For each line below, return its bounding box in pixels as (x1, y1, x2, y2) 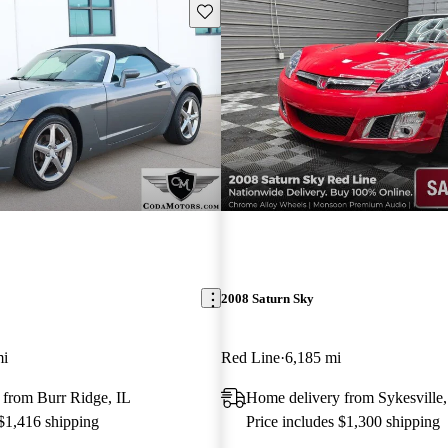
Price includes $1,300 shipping (245, 412, 440, 430)
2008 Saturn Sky (220, 290, 314, 306)
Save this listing (195, 2, 289, 18)
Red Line (220, 348, 280, 366)
